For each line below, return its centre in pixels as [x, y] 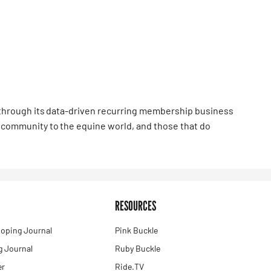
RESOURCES [135, 206]
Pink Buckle [136, 230]
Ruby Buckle [137, 249]
